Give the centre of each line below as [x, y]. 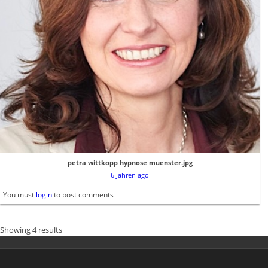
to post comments [83, 194]
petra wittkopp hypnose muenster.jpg [130, 162]
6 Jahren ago [130, 175]
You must [19, 194]
